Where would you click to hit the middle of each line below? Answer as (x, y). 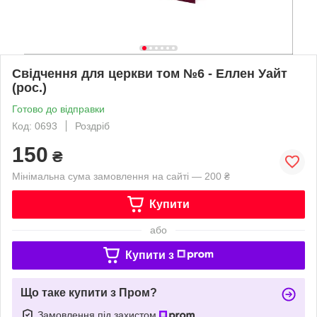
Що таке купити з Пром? (89, 292)
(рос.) (29, 87)
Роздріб (92, 126)
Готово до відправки (58, 109)
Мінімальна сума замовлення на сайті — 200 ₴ (121, 176)
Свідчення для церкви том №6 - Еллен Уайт (150, 73)
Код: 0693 (35, 126)
